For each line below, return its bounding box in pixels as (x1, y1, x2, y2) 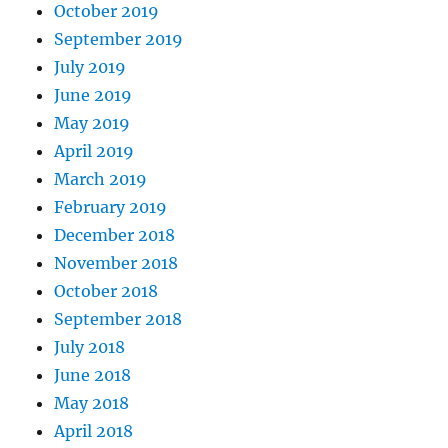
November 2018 (54, 252, 179, 273)
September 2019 (54, 28, 184, 49)
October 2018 (54, 280, 159, 301)
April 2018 (54, 420, 134, 441)
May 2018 (54, 392, 130, 413)
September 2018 (54, 308, 183, 329)
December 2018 (54, 224, 176, 245)
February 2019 (54, 196, 168, 217)
